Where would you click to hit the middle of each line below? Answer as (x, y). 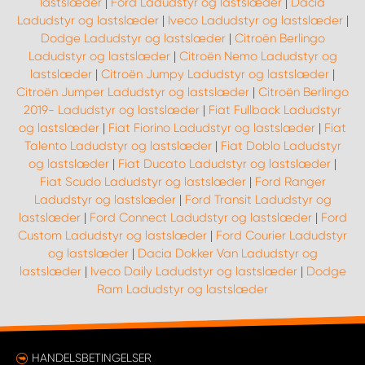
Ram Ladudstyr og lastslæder (182, 289)
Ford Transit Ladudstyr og (258, 200)
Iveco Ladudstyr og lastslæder (255, 20)
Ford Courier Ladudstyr (281, 235)
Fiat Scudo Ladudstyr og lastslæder (143, 182)
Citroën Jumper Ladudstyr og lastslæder (133, 92)
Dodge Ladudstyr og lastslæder (133, 38)
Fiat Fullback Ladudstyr (275, 110)
